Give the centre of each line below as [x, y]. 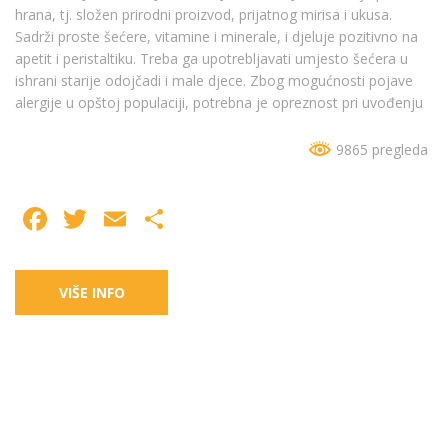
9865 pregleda [380, 149]
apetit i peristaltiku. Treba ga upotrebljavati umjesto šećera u [211, 58]
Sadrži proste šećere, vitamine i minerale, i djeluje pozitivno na [216, 36]
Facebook [121, 219]
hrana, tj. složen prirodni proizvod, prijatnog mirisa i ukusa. [203, 14]
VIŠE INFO [91, 293]
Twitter [144, 219]
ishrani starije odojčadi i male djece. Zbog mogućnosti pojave [214, 80]
